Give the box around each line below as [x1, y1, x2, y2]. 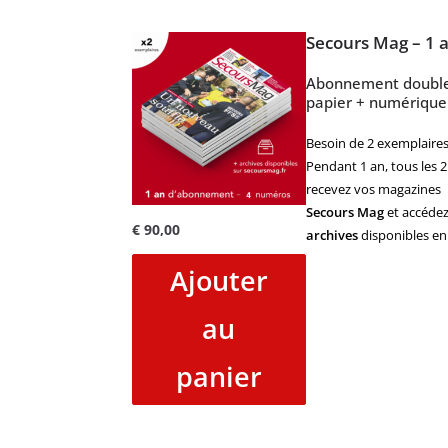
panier [175, 358, 262, 396]
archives [305, 226, 358, 245]
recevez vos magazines [305, 180, 441, 199]
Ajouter [169, 262, 268, 300]
